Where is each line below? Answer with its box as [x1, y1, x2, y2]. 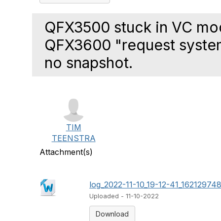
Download [96, 210, 129, 218]
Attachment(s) [39, 147, 93, 157]
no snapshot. [44, 54, 133, 72]
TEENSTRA [51, 133, 96, 143]
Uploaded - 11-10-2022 [89, 192, 159, 200]
